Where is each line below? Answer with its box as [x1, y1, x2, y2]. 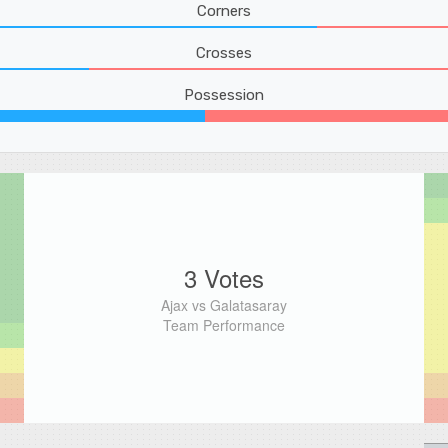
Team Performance [163, 315, 285, 336]
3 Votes [184, 260, 264, 296]
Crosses [195, 44, 252, 63]
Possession [183, 86, 264, 105]
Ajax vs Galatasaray [161, 295, 287, 316]
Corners [196, 2, 251, 21]
